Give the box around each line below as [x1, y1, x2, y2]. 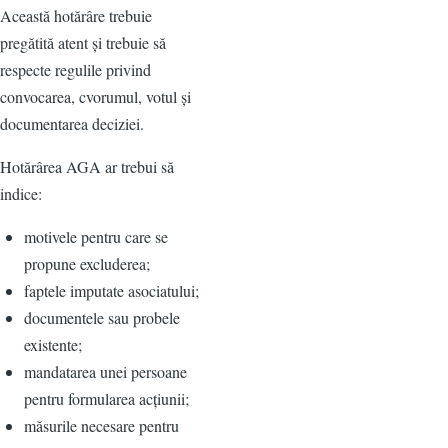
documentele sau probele [24, 306, 180, 328]
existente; [24, 333, 82, 355]
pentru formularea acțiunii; [24, 387, 189, 409]
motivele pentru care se [24, 225, 168, 247]
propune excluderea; [24, 252, 150, 274]
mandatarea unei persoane [24, 360, 187, 382]
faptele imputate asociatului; [24, 279, 199, 301]
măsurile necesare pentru [24, 414, 179, 436]
